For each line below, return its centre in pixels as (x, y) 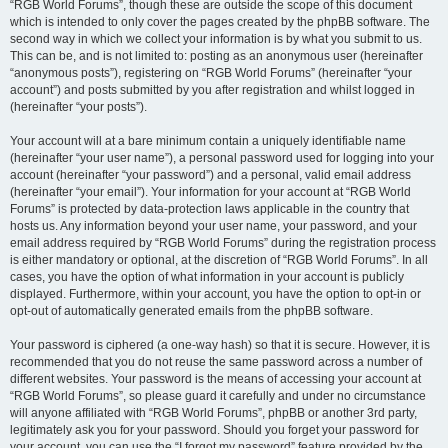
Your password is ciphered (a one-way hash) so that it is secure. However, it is (220, 345)
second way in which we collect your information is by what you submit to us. (216, 39)
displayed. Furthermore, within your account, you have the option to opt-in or (215, 294)
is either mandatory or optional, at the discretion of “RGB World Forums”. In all (219, 260)
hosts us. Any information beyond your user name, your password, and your (213, 226)
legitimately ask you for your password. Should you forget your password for (214, 430)
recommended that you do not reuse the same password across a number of (216, 362)
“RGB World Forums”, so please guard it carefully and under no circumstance (218, 396)
